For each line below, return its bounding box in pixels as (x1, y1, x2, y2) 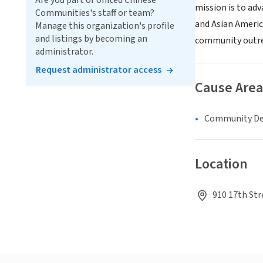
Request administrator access (36, 63, 161, 76)
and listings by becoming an (35, 32, 147, 45)
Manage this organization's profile (35, 19, 174, 32)
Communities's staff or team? (35, 6, 154, 19)
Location (195, 154, 248, 175)
